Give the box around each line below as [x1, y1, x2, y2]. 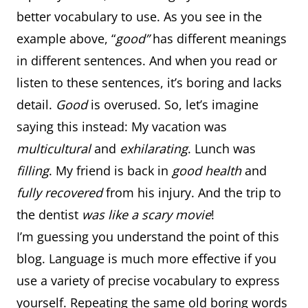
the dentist [16, 206, 82, 223]
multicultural [16, 140, 91, 157]
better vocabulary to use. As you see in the [16, 8, 262, 25]
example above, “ [16, 30, 115, 47]
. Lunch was [188, 140, 256, 157]
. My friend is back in [49, 162, 172, 179]
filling [16, 162, 49, 179]
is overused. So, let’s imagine [91, 96, 258, 113]
